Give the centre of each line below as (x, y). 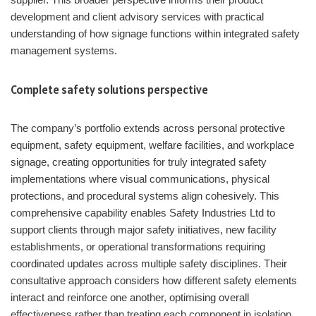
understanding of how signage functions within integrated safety (155, 34)
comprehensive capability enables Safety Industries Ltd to (143, 213)
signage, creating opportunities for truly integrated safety (139, 162)
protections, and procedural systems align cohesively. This (145, 196)
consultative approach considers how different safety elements (154, 281)
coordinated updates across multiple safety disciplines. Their (149, 264)
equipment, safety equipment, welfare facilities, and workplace (152, 145)
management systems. (64, 51)
